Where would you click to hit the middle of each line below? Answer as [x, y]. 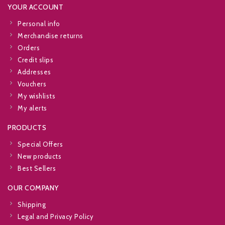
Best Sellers [37, 168]
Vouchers [32, 84]
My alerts [32, 108]
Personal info [39, 24]
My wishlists [36, 96]
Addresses [34, 72]
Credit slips [35, 60]
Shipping [32, 205]
